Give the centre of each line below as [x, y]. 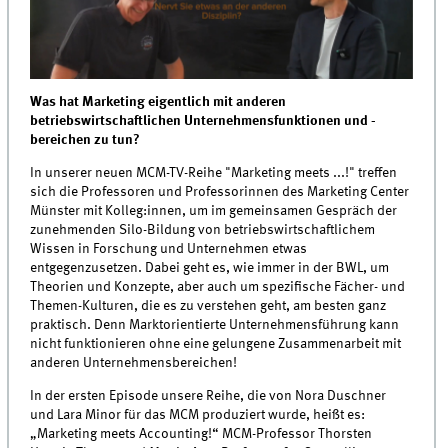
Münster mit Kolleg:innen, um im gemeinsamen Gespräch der [214, 211]
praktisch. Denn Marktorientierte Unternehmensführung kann [215, 325]
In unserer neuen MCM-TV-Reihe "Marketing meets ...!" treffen [214, 173]
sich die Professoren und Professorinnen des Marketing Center [220, 192]
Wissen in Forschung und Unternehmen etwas [169, 249]
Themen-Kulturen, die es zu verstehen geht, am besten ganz [208, 306]
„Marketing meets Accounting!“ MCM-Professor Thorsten [201, 434]
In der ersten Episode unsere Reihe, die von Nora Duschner [208, 396]
